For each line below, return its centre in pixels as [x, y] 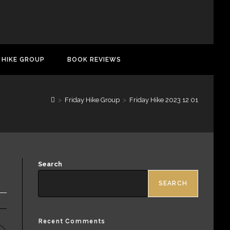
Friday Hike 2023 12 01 [164, 100]
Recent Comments [72, 221]
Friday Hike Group [92, 100]
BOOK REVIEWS [94, 59]
